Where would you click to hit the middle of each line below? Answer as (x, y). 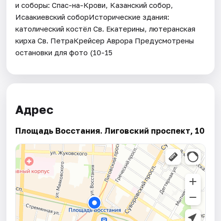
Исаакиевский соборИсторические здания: (92, 17)
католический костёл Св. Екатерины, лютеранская (106, 28)
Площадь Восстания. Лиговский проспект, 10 (110, 131)
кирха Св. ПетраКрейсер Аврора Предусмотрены (105, 40)
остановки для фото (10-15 (64, 52)
